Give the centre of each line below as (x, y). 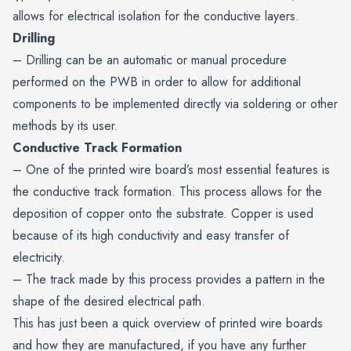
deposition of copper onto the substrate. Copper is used (163, 214)
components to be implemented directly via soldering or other (175, 104)
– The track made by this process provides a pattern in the (169, 280)
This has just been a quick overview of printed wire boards (168, 324)
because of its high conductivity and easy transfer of (151, 236)
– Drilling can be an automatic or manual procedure (150, 60)
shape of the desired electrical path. (109, 302)
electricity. (39, 258)
